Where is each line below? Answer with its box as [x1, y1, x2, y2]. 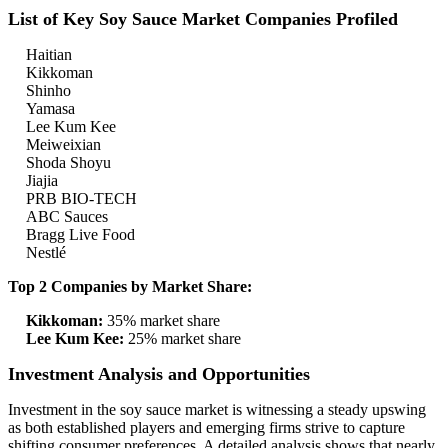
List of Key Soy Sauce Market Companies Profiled [8, 9, 398, 30]
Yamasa [26, 100, 75, 118]
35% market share [103, 312, 220, 330]
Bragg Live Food [26, 226, 135, 244]
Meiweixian [26, 136, 101, 154]
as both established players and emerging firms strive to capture [8, 419, 405, 437]
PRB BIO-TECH [26, 190, 137, 208]
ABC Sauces [26, 208, 108, 226]
